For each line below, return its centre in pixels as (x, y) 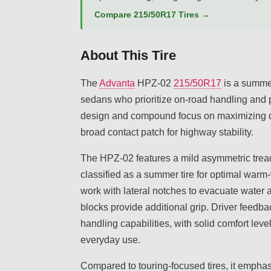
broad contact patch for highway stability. (167, 132)
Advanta (117, 83)
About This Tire (128, 55)
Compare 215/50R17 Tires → (152, 14)
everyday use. (110, 240)
